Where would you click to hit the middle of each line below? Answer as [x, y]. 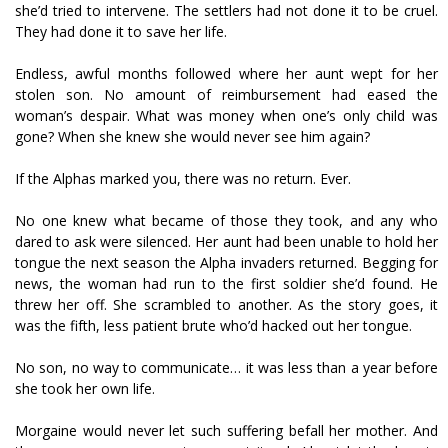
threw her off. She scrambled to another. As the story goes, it [226, 304]
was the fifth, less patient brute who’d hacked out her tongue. [213, 325]
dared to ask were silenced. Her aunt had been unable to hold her [226, 241]
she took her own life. [85, 388]
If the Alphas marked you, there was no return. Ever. [183, 178]
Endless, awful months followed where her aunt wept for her [226, 73]
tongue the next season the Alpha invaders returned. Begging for [226, 262]
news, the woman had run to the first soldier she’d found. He [226, 283]
